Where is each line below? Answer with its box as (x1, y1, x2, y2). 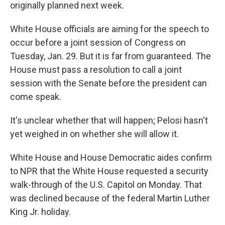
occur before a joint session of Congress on (10, 37, 186, 48)
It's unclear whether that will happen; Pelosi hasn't (10, 115, 208, 126)
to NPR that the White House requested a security (10, 166, 208, 177)
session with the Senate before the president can (10, 78, 207, 89)
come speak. (10, 91, 61, 102)
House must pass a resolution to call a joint (10, 64, 182, 75)
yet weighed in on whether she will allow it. (10, 129, 179, 140)
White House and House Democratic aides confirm (10, 152, 212, 163)
